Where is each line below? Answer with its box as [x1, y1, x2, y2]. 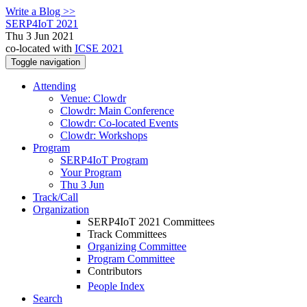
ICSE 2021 [75, 42, 123, 54]
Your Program [60, 167, 121, 178]
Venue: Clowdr [60, 93, 126, 104]
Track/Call [33, 191, 78, 203]
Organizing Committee [88, 241, 186, 252]
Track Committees [88, 228, 167, 240]
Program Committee [88, 253, 175, 265]
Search [33, 293, 62, 305]
